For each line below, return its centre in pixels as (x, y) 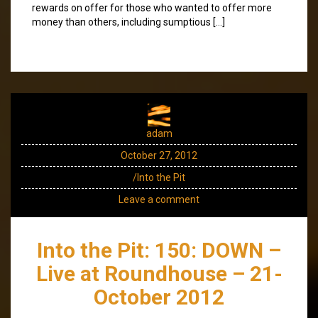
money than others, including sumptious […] (128, 22)
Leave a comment (159, 199)
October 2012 (159, 297)
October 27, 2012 (159, 155)
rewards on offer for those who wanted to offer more (152, 7)
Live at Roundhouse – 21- (159, 273)
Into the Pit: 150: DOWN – (159, 250)
